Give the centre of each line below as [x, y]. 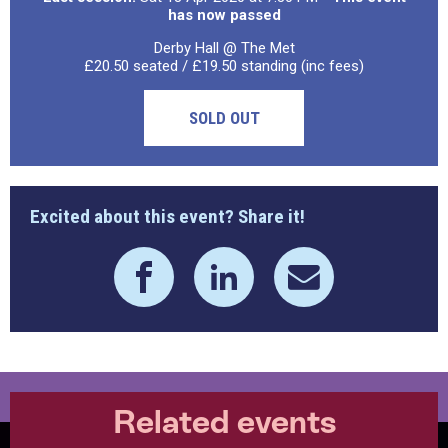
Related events [224, 422]
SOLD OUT [224, 118]
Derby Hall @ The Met [224, 48]
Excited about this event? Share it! [167, 216]
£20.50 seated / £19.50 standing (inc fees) [224, 66]
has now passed [224, 15]
